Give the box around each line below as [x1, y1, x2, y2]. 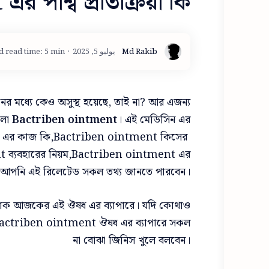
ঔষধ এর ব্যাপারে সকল [99, 214, 190, 232]
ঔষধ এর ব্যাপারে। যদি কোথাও [67, 197, 190, 215]
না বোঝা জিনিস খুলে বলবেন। [73, 232, 190, 250]
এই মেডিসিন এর [122, 111, 190, 128]
